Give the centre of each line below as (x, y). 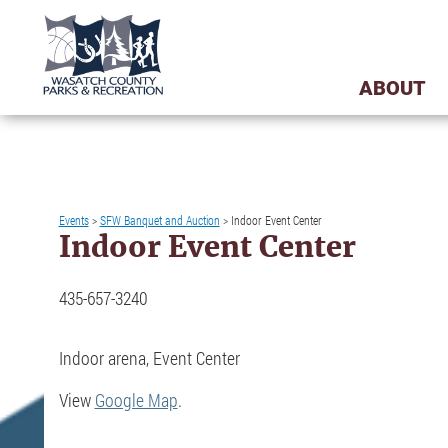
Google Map (136, 400)
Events (73, 220)
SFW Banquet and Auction (159, 220)
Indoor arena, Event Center (149, 358)
